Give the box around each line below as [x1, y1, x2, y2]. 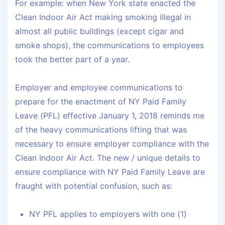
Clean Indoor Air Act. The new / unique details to [15, 153, 200, 163]
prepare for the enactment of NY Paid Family [15, 96, 186, 107]
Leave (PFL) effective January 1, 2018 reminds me [15, 110, 204, 121]
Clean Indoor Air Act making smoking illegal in [15, 12, 191, 23]
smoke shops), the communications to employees [15, 40, 204, 51]
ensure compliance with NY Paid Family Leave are [15, 167, 205, 177]
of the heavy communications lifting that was [15, 125, 187, 135]
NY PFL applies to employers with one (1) [29, 209, 187, 219]
